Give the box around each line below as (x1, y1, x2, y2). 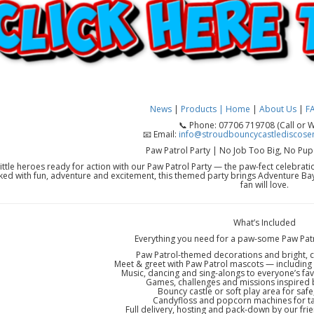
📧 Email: (143, 128, 179, 140)
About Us (259, 102, 297, 115)
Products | (181, 102, 226, 115)
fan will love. (240, 178, 289, 191)
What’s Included (233, 216, 296, 228)
